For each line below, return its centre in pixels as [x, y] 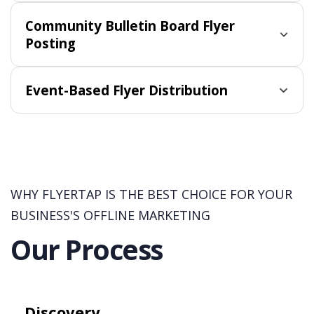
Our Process [87, 249]
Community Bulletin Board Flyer [130, 26]
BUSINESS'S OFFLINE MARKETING [110, 215]
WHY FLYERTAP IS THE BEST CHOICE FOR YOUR [151, 194]
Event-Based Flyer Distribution [127, 90]
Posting [50, 43]
